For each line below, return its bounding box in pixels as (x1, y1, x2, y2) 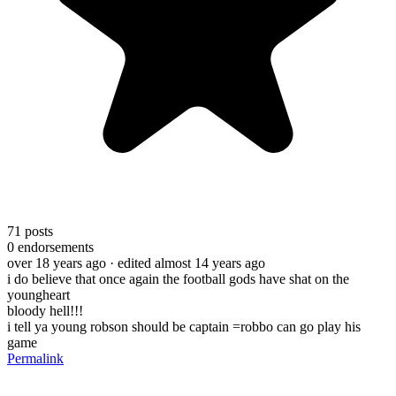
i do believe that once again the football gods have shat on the (7, 270, 349, 286)
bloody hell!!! (7, 302, 83, 318)
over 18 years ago (7, 255, 106, 270)
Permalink (7, 350, 64, 366)
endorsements (14, 239, 94, 255)
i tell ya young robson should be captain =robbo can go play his (7, 318, 361, 334)
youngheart (7, 286, 70, 302)
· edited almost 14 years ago (110, 255, 265, 270)
